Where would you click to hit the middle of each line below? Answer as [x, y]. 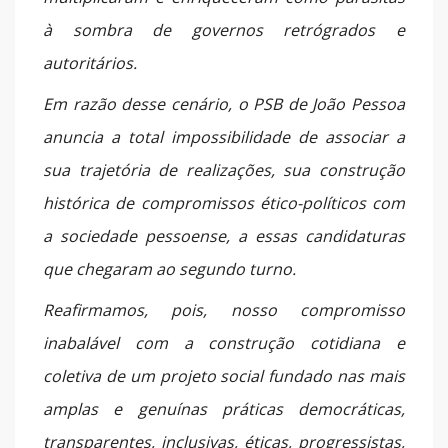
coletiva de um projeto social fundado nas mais [224, 376]
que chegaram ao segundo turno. [169, 269]
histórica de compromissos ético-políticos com [224, 203]
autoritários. [90, 63]
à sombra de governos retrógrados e [224, 30]
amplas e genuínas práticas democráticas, [224, 409]
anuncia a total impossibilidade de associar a [224, 137]
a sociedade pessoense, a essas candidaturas [224, 236]
